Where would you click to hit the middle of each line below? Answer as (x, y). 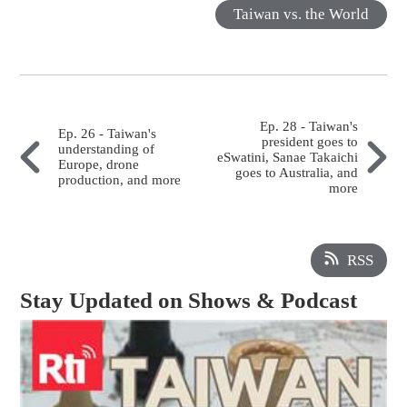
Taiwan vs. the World (301, 14)
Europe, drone (99, 165)
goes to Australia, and (296, 172)
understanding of (107, 149)
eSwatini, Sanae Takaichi (287, 157)
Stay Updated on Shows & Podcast (189, 300)
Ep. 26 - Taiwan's (108, 134)
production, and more (120, 180)
